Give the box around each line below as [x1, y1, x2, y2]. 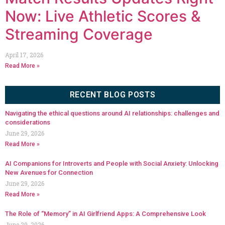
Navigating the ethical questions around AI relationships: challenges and [5, 109, 219, 117]
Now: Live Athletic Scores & [5, 7, 201, 25]
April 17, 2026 [5, 50, 43, 59]
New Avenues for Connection [5, 168, 93, 176]
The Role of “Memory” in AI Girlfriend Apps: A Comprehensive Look [5, 209, 206, 217]
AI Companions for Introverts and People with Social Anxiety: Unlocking [5, 159, 218, 167]
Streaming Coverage [5, 25, 153, 43]
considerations [5, 118, 50, 126]
